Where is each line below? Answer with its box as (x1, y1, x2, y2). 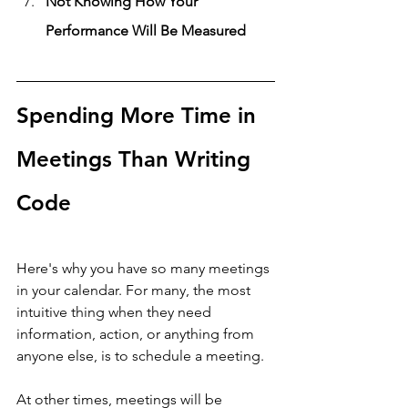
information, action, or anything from (16, 324, 258, 342)
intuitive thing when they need (16, 302, 215, 321)
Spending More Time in (16, 101, 262, 128)
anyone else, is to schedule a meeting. (16, 346, 268, 364)
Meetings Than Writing (16, 145, 257, 172)
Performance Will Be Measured (46, 21, 246, 39)
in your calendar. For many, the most (16, 280, 254, 299)
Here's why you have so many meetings (16, 259, 273, 277)
